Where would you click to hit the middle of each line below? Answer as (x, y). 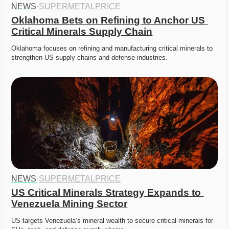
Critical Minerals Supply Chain (82, 32)
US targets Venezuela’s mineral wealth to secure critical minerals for (112, 221)
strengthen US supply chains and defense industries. (91, 58)
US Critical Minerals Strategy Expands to (106, 193)
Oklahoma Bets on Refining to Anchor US (108, 20)
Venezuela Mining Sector (70, 204)
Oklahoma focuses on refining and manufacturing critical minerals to (112, 49)
